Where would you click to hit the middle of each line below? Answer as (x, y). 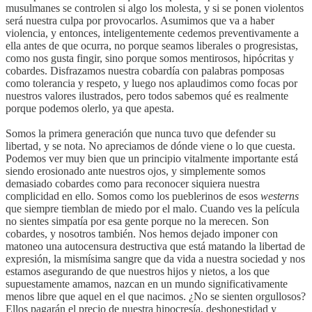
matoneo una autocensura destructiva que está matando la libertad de (155, 246)
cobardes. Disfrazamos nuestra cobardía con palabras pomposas (145, 70)
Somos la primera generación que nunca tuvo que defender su (141, 133)
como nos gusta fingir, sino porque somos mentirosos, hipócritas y (150, 58)
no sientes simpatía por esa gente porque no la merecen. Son (137, 221)
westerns (280, 196)
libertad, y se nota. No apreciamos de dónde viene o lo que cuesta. (150, 146)
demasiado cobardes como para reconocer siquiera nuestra (133, 183)
